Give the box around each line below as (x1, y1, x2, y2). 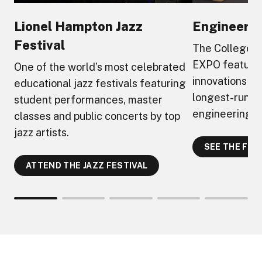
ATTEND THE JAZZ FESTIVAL (26, 160, 148, 170)
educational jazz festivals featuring (14, 77, 186, 89)
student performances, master (14, 93, 163, 106)
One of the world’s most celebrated (14, 60, 185, 73)
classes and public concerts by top (14, 109, 180, 122)
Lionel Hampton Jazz (14, 18, 143, 34)
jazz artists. (14, 126, 69, 139)
